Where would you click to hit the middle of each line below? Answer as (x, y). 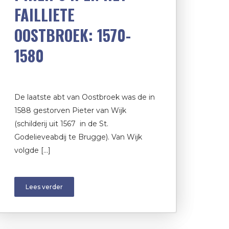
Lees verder (44, 187)
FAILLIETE (44, 15)
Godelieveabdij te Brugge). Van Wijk (78, 137)
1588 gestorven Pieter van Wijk (70, 111)
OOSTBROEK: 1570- (73, 35)
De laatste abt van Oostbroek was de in (85, 97)
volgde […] (32, 151)
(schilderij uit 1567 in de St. (61, 124)
